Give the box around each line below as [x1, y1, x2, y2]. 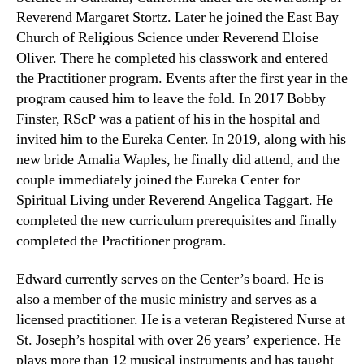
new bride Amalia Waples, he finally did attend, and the [16, 149, 340, 169]
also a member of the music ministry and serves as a [16, 290, 317, 310]
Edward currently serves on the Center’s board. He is [16, 270, 323, 289]
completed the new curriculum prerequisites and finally [16, 210, 337, 230]
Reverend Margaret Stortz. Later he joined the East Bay [16, 7, 339, 27]
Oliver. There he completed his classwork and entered [16, 48, 328, 67]
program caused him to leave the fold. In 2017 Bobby [16, 89, 326, 108]
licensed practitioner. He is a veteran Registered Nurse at [16, 310, 345, 330]
